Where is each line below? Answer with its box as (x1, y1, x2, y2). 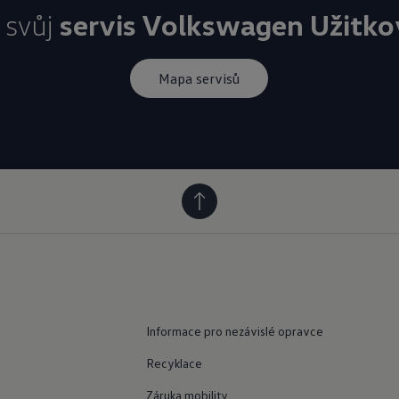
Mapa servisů (159, 69, 240, 87)
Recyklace (145, 354, 202, 370)
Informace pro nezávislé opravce (145, 322, 323, 338)
